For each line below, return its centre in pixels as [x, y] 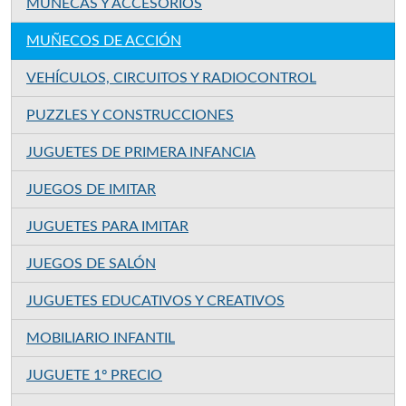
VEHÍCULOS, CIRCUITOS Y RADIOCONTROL [171, 77]
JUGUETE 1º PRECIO [94, 375]
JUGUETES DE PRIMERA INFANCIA [141, 152]
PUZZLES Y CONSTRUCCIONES [130, 115]
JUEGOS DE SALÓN [91, 263]
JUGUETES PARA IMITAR [107, 226]
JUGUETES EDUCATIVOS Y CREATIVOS [155, 300]
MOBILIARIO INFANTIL [101, 338]
